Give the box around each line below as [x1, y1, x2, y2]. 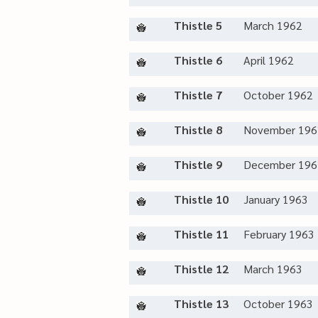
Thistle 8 [174, 122, 222, 137]
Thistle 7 [174, 87, 222, 102]
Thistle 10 [174, 192, 229, 207]
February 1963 [243, 226, 314, 241]
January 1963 [243, 192, 308, 207]
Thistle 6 [174, 53, 222, 67]
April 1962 [243, 53, 294, 67]
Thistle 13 [174, 296, 229, 311]
